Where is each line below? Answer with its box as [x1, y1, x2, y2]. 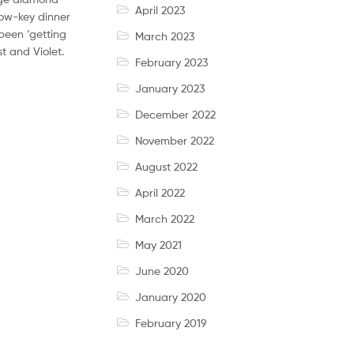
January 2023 [134, 81, 205, 96]
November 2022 [134, 134, 214, 148]
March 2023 [134, 29, 194, 43]
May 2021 [134, 238, 182, 252]
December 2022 [134, 107, 216, 122]
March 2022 [134, 212, 194, 226]
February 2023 [134, 55, 208, 70]
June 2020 [134, 264, 189, 278]
